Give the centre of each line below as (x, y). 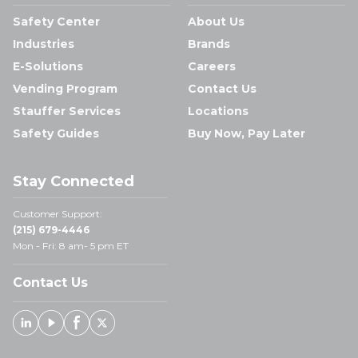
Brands (209, 44)
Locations (218, 111)
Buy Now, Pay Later (247, 133)
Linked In (70, 329)
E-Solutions (48, 66)
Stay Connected (74, 181)
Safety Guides (56, 133)
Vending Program (65, 89)
